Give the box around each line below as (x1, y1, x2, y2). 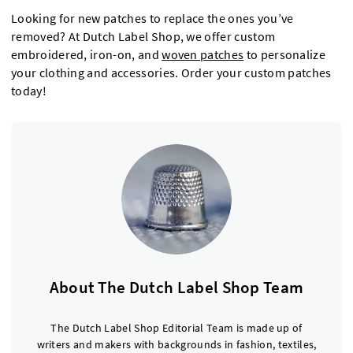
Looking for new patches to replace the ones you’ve (11, 11, 294, 27)
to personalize (243, 47, 326, 63)
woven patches (162, 47, 244, 63)
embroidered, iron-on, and (11, 47, 162, 63)
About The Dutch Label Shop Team (49, 277, 304, 299)
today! (11, 84, 46, 99)
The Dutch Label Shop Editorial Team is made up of (50, 321, 303, 336)
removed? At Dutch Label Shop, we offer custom (11, 29, 276, 45)
